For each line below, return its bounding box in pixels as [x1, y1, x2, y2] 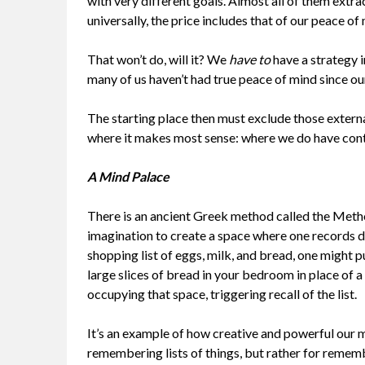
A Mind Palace [87, 169, 169, 185]
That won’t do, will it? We [87, 51, 229, 68]
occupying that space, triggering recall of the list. [87, 286, 357, 302]
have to [229, 51, 270, 68]
